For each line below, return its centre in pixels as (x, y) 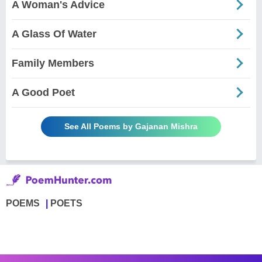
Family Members (53, 63)
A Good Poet (43, 92)
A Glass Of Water (54, 34)
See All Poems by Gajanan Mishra (131, 126)
